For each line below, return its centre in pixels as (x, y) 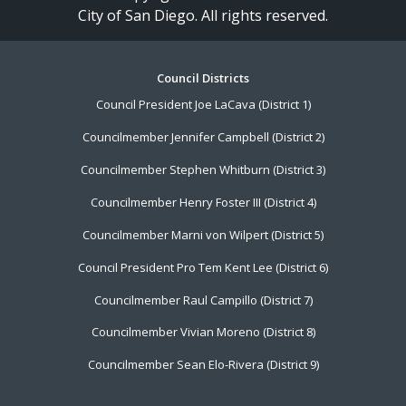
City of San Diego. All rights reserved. (203, 16)
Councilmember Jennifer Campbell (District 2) (203, 137)
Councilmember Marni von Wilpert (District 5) (203, 234)
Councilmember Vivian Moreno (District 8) (203, 332)
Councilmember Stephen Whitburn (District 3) (203, 170)
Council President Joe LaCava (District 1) (203, 105)
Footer (67, 86)
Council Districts (203, 78)
